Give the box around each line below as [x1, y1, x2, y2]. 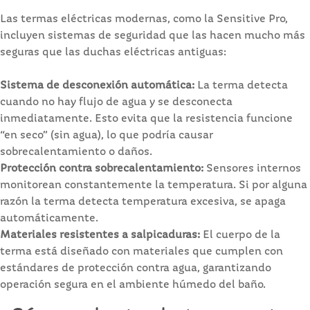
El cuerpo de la [200, 229, 280, 241]
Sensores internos [203, 163, 301, 174]
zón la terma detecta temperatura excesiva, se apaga [10, 196, 286, 208]
